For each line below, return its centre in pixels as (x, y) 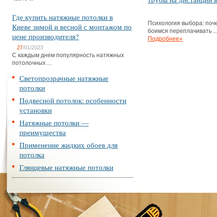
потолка (32, 155)
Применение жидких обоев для (69, 145)
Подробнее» (165, 39)
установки (36, 110)
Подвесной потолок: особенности (73, 100)
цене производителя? (46, 36)
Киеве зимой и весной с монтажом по (72, 27)
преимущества (43, 132)
